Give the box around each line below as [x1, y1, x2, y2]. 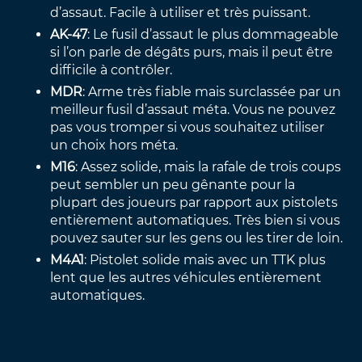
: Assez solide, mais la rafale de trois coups [75, 159, 342, 175]
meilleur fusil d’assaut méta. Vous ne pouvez [50, 102, 336, 118]
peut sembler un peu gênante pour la [50, 177, 296, 193]
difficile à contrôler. [50, 62, 173, 78]
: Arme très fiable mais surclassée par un [82, 84, 342, 100]
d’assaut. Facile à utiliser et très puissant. [50, 5, 311, 21]
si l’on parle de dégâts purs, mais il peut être [50, 44, 334, 61]
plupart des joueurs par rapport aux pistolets [50, 195, 339, 211]
